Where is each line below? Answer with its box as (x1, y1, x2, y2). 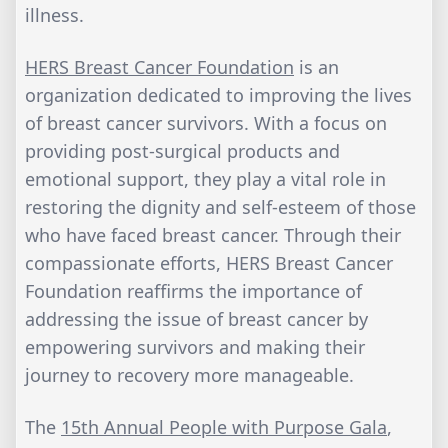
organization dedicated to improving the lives (25, 83, 412, 108)
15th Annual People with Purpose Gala (61, 415, 387, 440)
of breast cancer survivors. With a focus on (25, 111, 387, 136)
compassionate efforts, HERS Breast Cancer (25, 251, 393, 276)
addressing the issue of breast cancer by (25, 307, 368, 332)
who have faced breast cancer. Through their (25, 223, 401, 248)
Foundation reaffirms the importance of (25, 279, 362, 304)
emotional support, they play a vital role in (25, 167, 386, 192)
